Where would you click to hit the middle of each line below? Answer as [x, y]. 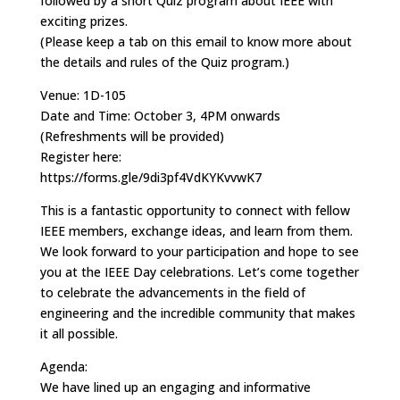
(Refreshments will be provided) [132, 136]
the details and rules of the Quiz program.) [164, 62]
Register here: [80, 156]
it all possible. [79, 333]
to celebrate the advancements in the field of [172, 292]
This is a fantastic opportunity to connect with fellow [195, 210]
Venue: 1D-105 [83, 95]
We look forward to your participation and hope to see [199, 251]
